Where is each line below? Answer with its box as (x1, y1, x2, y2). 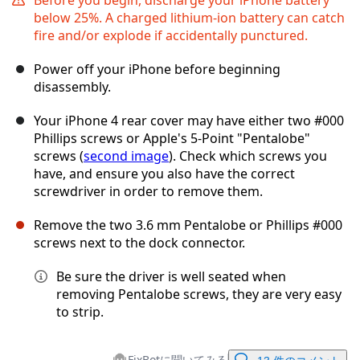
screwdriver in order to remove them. (34, 182, 263, 200)
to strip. (56, 302, 104, 321)
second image (84, 146, 169, 165)
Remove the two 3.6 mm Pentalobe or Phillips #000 (34, 215, 342, 234)
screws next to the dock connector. (34, 233, 245, 252)
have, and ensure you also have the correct (34, 164, 295, 182)
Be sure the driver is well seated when (56, 267, 286, 285)
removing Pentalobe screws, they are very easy (56, 284, 342, 303)
